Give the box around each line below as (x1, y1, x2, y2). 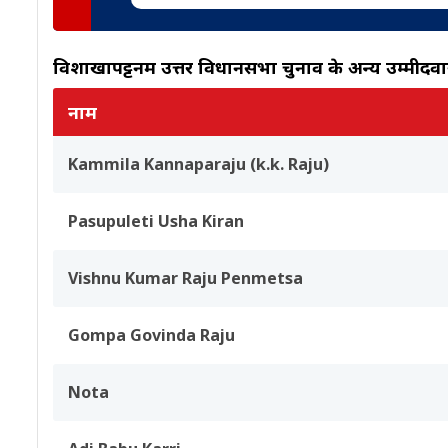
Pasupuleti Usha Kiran (68, 210, 244, 232)
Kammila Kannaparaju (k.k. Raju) (68, 153, 329, 175)
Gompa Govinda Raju (68, 324, 235, 346)
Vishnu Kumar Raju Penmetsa (68, 267, 303, 289)
